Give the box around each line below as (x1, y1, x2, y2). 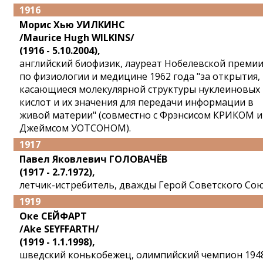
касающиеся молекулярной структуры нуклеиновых (19, 83, 260, 96)
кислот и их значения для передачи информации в (19, 96, 254, 109)
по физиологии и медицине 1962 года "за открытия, (19, 70, 260, 83)
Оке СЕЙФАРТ (19, 210, 87, 222)
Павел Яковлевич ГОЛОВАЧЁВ (19, 153, 167, 166)
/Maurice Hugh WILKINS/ (19, 31, 134, 44)
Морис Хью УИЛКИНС (19, 18, 125, 31)
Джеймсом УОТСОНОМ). (19, 122, 131, 134)
